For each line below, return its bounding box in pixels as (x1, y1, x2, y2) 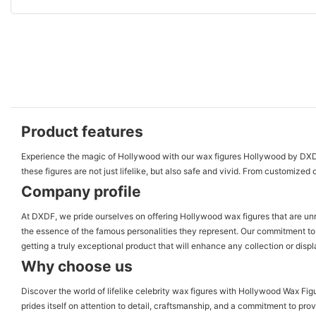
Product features (21, 122, 143, 140)
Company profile (21, 182, 141, 200)
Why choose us (21, 257, 133, 275)
